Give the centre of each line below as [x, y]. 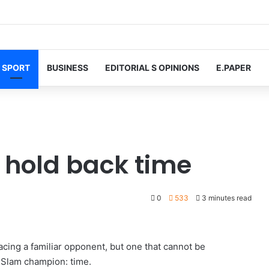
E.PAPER [234, 68]
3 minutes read [226, 198]
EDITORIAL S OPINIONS [152, 68]
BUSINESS [68, 68]
